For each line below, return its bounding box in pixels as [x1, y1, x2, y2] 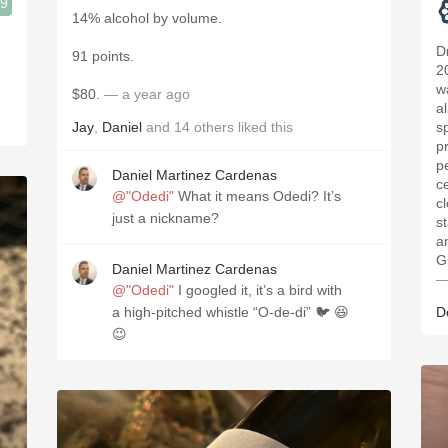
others [194, 119, 234, 135]
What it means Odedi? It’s [174, 188, 341, 204]
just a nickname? [112, 210, 219, 226]
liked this [234, 119, 293, 135]
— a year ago [100, 86, 190, 102]
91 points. [72, 48, 134, 64]
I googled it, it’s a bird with [174, 282, 342, 298]
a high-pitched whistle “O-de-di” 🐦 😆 [112, 304, 349, 320]
